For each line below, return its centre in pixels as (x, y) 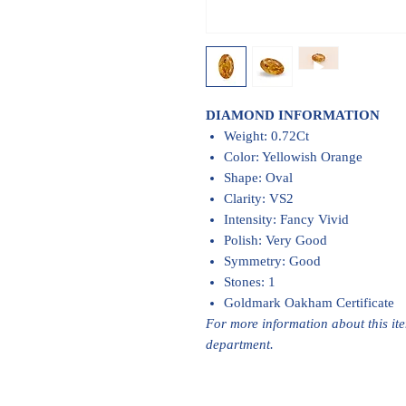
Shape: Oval (258, 178)
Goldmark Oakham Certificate (309, 303)
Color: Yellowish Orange (293, 157)
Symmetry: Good (272, 261)
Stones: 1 (250, 282)
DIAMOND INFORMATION (293, 115)
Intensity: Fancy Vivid (286, 219)
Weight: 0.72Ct (266, 136)
